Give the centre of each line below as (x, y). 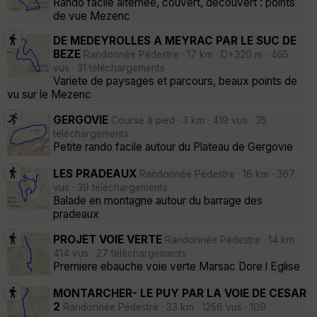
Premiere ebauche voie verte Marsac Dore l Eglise (177, 266)
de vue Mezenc (92, 16)
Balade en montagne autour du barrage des (158, 201)
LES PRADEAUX (95, 174)
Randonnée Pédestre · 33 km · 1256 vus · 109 (163, 307)
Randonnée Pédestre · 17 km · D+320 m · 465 (185, 55)
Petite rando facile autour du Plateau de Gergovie (173, 146)
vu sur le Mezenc (49, 95)
